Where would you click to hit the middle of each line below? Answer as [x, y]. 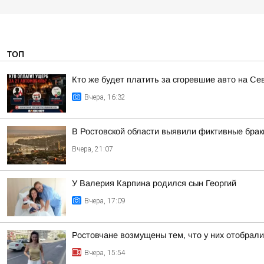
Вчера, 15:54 [105, 253]
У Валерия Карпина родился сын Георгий [154, 183]
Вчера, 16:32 [105, 97]
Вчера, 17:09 [105, 201]
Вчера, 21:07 [93, 149]
